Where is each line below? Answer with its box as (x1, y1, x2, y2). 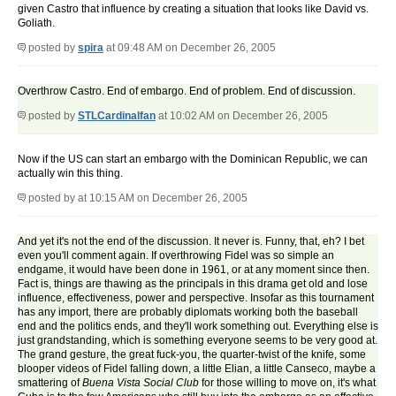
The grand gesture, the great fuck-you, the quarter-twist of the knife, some (18, 348, 366, 362)
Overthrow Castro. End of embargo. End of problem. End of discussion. (18, 85, 355, 98)
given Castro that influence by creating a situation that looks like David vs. (18, 3, 369, 16)
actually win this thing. (18, 167, 123, 180)
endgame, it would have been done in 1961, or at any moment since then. (18, 263, 369, 277)
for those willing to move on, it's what (199, 377, 376, 390)
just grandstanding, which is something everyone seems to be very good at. (18, 334, 377, 347)
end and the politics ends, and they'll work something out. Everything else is (18, 320, 378, 333)
